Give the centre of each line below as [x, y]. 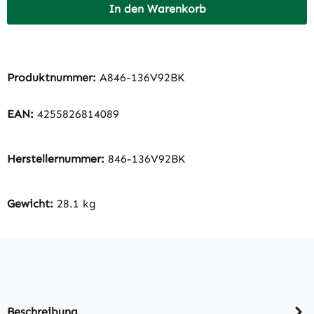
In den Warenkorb [157, 9]
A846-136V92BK [142, 78]
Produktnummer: [53, 78]
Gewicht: [32, 204]
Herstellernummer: [57, 159]
